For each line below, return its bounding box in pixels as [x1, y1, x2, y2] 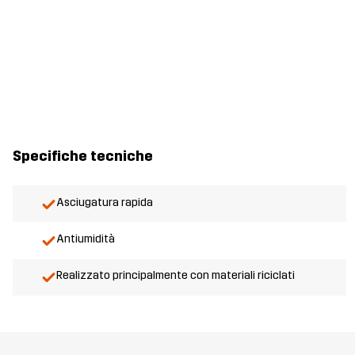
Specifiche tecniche [13, 147, 153, 166]
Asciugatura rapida [56, 196, 153, 210]
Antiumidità [56, 232, 115, 246]
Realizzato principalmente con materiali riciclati [56, 269, 295, 283]
